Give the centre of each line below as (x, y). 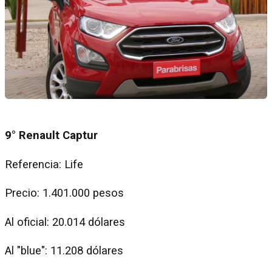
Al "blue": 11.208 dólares (66, 251)
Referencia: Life (44, 164)
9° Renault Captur (51, 136)
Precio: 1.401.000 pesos (66, 193)
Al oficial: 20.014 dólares (66, 222)
